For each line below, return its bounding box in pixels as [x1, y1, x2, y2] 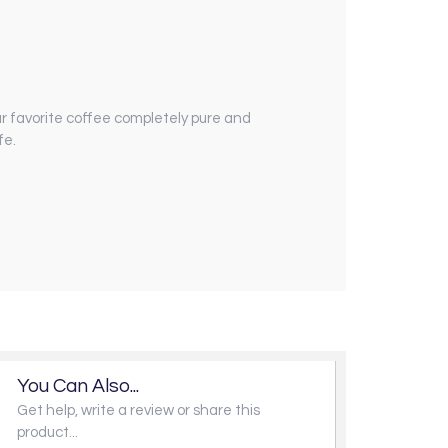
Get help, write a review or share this [17, 402, 260, 418]
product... [17, 424, 78, 440]
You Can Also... [17, 375, 139, 396]
